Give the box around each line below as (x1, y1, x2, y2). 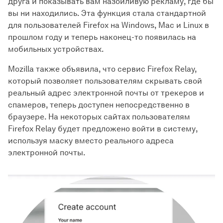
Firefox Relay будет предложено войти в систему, (8, 124, 198, 133)
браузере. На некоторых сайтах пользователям (8, 112, 190, 121)
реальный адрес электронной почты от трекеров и (8, 88, 204, 98)
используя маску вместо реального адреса (8, 136, 174, 145)
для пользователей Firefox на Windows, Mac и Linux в (8, 20, 209, 30)
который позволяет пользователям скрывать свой (8, 76, 202, 86)
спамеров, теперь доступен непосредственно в (8, 100, 190, 110)
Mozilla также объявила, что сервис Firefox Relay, (8, 64, 197, 74)
